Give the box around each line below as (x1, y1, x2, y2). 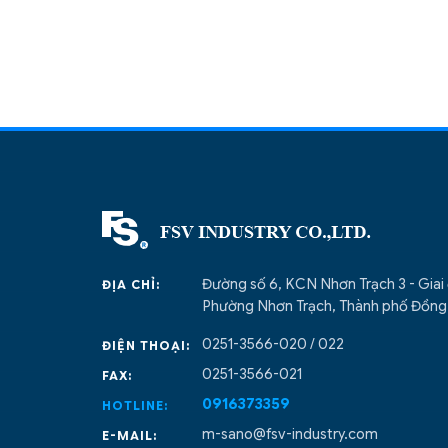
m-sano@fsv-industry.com (202, 425, 378, 444)
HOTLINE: (102, 397, 169, 413)
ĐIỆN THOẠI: (102, 337, 191, 353)
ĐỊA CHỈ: (102, 277, 161, 293)
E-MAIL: (102, 427, 158, 443)
